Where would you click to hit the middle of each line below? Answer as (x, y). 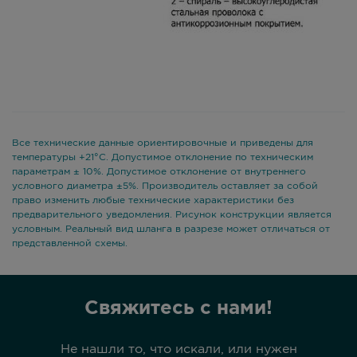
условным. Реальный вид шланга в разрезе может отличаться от (171, 229)
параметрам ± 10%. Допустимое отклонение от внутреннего (159, 172)
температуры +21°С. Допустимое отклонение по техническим (163, 157)
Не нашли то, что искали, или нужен (178, 349)
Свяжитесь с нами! (178, 308)
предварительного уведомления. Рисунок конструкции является (172, 215)
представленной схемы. (70, 243)
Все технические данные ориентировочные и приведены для (163, 143)
